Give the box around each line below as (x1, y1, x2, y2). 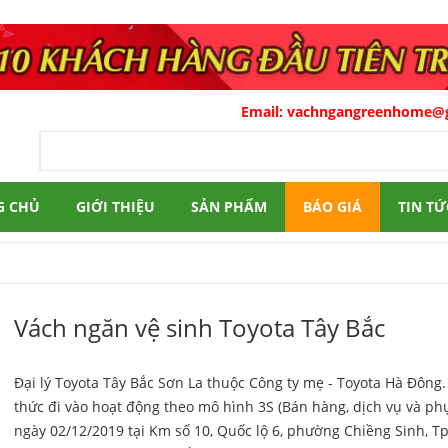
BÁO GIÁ (303, 197, 362, 217)
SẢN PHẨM (191, 197, 267, 217)
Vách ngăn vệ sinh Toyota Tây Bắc (14, 311, 385, 345)
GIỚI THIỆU (76, 197, 155, 217)
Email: (197, 102, 244, 122)
